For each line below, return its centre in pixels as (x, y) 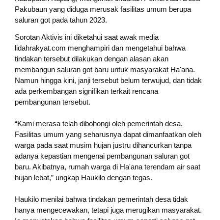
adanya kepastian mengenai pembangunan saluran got (102, 156)
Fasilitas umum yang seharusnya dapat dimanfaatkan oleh (108, 135)
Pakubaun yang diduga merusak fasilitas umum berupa (103, 9)
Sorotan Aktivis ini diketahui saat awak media (87, 37)
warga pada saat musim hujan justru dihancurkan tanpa (103, 145)
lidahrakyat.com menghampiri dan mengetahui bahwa (100, 48)
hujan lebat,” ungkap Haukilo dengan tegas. (83, 178)
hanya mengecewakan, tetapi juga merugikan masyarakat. (108, 210)
